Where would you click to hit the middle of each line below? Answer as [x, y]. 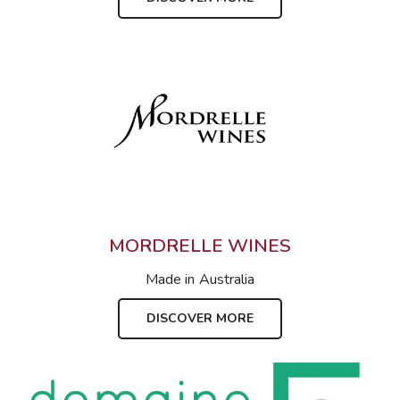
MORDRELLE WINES [200, 246]
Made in [171, 280]
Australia [226, 280]
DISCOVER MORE [200, 319]
